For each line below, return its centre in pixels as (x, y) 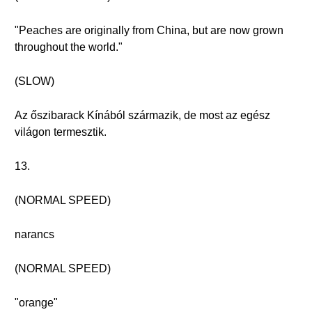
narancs (34, 234)
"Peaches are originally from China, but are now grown (149, 30)
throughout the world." (69, 47)
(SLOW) (34, 81)
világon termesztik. (61, 132)
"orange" (36, 303)
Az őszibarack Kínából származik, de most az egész (142, 115)
